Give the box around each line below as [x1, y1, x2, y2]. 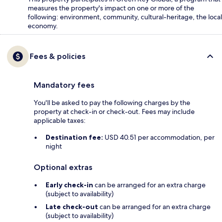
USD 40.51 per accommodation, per [103, 132, 215, 142]
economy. [28, 21, 58, 30]
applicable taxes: [34, 115, 86, 125]
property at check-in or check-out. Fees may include [34, 107, 195, 116]
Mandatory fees [34, 80, 94, 90]
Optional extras [34, 162, 92, 172]
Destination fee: [46, 132, 103, 142]
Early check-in [46, 180, 93, 189]
